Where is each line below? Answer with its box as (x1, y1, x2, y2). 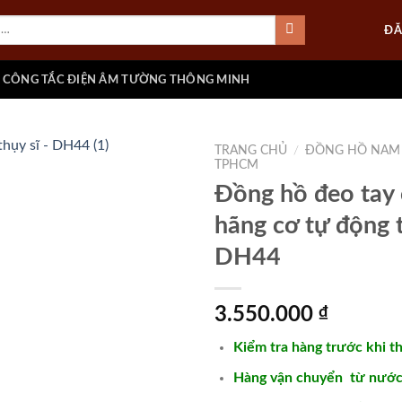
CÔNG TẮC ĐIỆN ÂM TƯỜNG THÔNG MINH (2, 74, 250, 85)
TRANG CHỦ (214, 144, 287, 157)
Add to (135, 220, 173, 234)
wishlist (134, 236, 174, 250)
